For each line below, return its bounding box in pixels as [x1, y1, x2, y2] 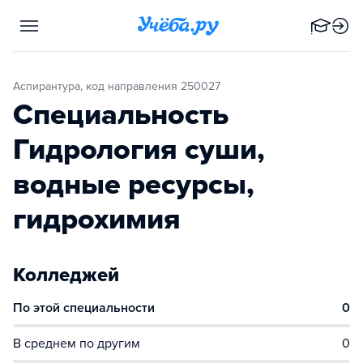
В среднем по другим [13, 335, 140, 352]
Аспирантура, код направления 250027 [20, 79, 220, 93]
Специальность [13, 97, 228, 132]
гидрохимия [13, 202, 181, 237]
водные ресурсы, [13, 167, 254, 202]
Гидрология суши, [13, 132, 265, 167]
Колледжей [13, 263, 119, 287]
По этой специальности [13, 300, 155, 316]
